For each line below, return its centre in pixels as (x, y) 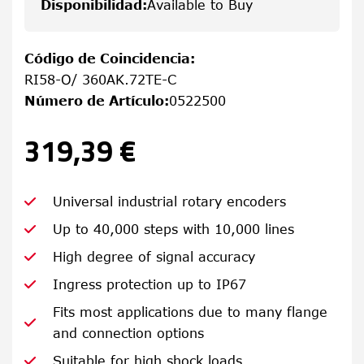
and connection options (128, 333)
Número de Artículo (94, 101)
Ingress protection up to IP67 (149, 284)
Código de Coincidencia (107, 58)
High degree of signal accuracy (154, 257)
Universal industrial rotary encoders (169, 201)
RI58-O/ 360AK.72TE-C (100, 80)
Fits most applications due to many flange (190, 312)
